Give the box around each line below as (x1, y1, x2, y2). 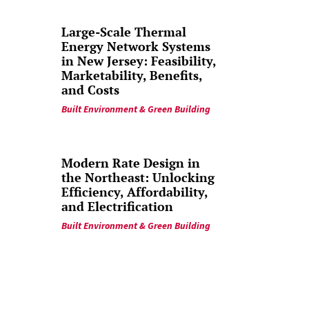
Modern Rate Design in (61, 154, 201, 171)
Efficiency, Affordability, (61, 183, 208, 200)
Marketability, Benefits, (61, 66, 203, 83)
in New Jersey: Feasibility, (61, 52, 217, 69)
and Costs (61, 81, 120, 98)
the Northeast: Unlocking (61, 168, 215, 186)
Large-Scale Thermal (61, 23, 187, 40)
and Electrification (61, 197, 174, 215)
